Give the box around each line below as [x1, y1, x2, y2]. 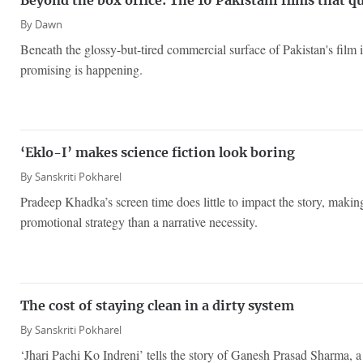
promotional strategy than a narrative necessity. [20, 213, 258, 231]
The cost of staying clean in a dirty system [20, 299, 294, 313]
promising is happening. [20, 60, 143, 78]
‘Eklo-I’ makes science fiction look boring [20, 147, 295, 160]
